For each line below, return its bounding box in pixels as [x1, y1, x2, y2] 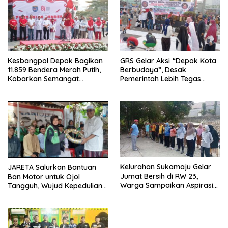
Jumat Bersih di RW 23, [120, 172, 198, 181]
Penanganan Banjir [120, 190, 185, 199]
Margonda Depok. [8, 92, 69, 102]
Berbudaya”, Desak [120, 65, 186, 74]
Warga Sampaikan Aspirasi [120, 181, 213, 190]
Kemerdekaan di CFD [8, 83, 79, 93]
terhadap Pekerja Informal [8, 190, 99, 199]
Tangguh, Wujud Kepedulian [8, 181, 102, 190]
